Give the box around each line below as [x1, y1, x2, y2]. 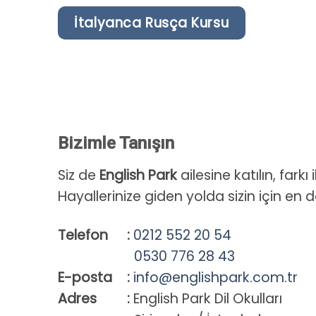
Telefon [57, 226, 108, 245]
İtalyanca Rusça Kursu [74, 13, 229, 32]
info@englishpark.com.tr [133, 268, 298, 288]
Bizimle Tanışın [57, 133, 174, 153]
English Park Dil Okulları [130, 289, 283, 309]
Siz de [57, 165, 99, 185]
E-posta [57, 268, 112, 288]
